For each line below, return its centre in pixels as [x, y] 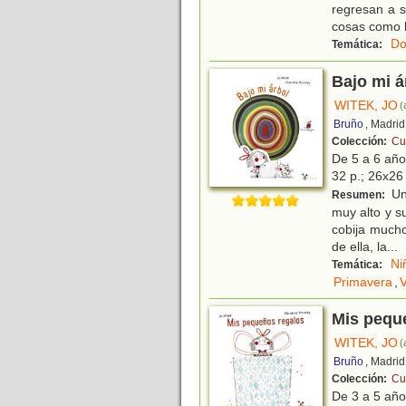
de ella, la [359, 247]
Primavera [363, 282]
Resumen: [360, 195]
